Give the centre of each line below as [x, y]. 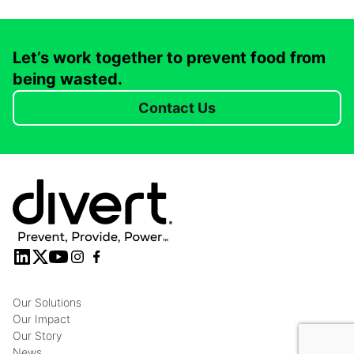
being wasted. [68, 79]
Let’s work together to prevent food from [169, 58]
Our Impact [41, 319]
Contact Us [177, 107]
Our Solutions [47, 302]
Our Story [37, 335]
